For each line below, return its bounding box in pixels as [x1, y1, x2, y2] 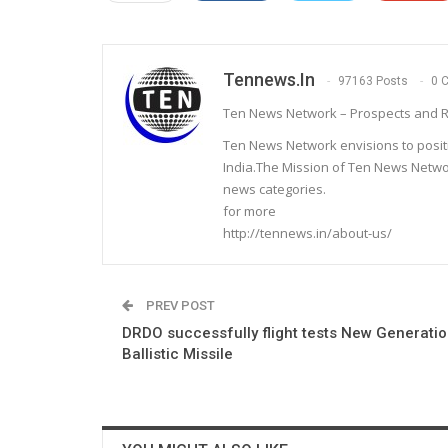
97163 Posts [338, 74, 408, 88]
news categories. [223, 179, 326, 198]
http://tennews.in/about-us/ [223, 223, 392, 242]
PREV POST [143, 297, 215, 313]
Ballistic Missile [122, 344, 233, 363]
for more [223, 201, 276, 220]
